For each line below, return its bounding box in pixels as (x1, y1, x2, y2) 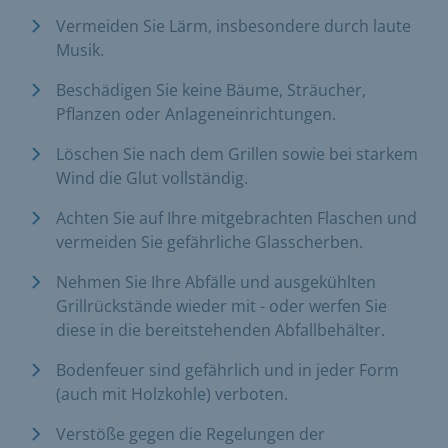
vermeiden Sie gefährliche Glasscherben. (56, 230, 363, 253)
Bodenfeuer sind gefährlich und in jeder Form (56, 358, 399, 381)
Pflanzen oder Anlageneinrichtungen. (56, 102, 336, 125)
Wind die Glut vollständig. (56, 166, 248, 189)
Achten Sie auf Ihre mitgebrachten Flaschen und (56, 206, 417, 229)
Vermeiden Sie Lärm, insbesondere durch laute (56, 14, 411, 37)
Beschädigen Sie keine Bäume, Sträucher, (56, 78, 366, 101)
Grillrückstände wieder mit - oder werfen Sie (56, 294, 387, 317)
